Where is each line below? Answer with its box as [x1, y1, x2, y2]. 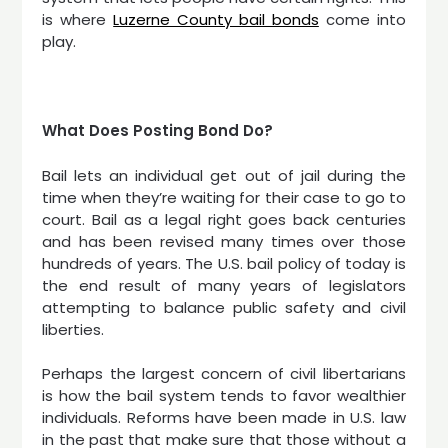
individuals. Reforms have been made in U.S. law [42, 407, 406, 428]
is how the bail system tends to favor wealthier [42, 385, 406, 406]
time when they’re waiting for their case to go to [42, 186, 406, 208]
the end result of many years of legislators [42, 274, 406, 296]
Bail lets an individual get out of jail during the [42, 164, 406, 186]
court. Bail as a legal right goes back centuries [42, 208, 406, 230]
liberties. [42, 318, 105, 340]
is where [42, 9, 114, 30]
